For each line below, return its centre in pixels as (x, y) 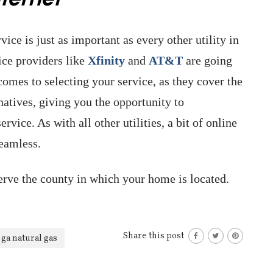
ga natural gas (29, 238)
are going (207, 60)
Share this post (154, 235)
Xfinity (106, 60)
